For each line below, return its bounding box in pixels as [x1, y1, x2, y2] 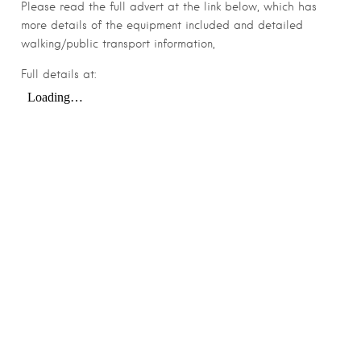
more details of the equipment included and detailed [21, 18, 303, 31]
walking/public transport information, [21, 36, 215, 50]
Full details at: [21, 67, 96, 81]
